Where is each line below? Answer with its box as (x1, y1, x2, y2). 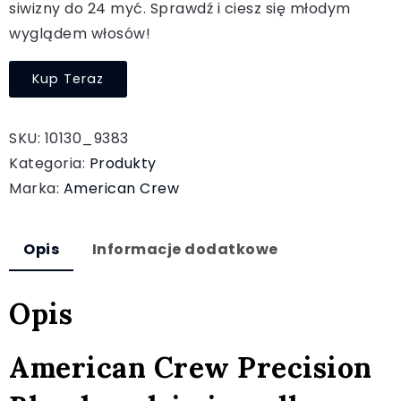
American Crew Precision (9, 348, 372, 386)
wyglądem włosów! (9, 23, 150, 44)
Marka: (9, 178, 64, 199)
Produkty (89, 153, 157, 174)
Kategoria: (9, 153, 90, 174)
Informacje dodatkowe (91, 239, 278, 260)
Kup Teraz (32, 70, 104, 88)
